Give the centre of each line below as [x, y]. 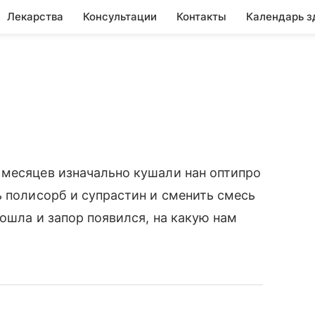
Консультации [120, 17]
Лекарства [35, 17]
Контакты [201, 17]
